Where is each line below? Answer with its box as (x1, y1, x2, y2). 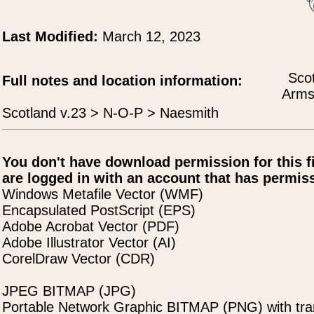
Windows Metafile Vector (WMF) (2, 186, 203, 202)
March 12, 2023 (102, 29, 200, 44)
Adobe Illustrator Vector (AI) (2, 235, 176, 250)
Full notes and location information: (2, 73, 243, 88)
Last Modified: (2, 29, 102, 44)
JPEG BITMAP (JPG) (2, 283, 136, 299)
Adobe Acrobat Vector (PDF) (2, 219, 179, 234)
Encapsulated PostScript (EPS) (2, 203, 196, 218)
